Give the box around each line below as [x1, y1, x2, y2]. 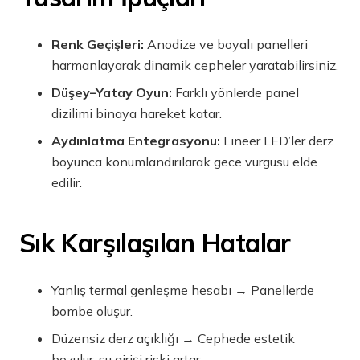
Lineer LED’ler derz [220, 133, 333, 149]
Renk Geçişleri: [51, 36, 144, 53]
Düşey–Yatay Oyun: [51, 84, 172, 101]
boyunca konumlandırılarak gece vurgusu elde [51, 153, 317, 170]
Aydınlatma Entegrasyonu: [51, 133, 220, 149]
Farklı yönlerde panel [172, 84, 299, 101]
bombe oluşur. [51, 303, 133, 320]
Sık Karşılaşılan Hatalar [19, 227, 291, 260]
